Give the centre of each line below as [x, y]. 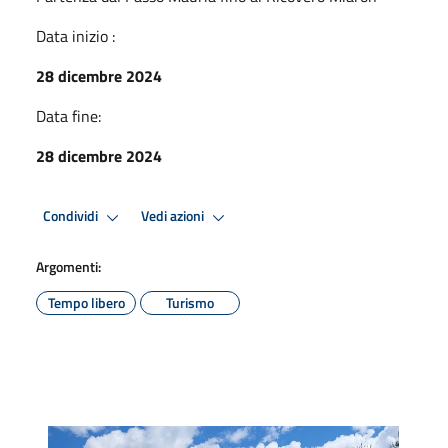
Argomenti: [68, 266]
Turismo [190, 302]
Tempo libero [86, 302]
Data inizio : [75, 35]
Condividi [72, 216]
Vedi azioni [174, 216]
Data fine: [68, 115]
